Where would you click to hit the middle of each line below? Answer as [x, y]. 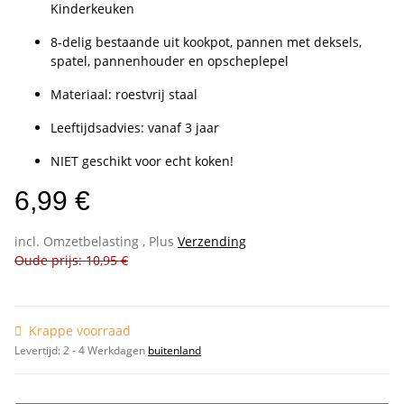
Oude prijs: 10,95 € [71, 261]
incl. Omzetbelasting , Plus [96, 242]
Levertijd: [39, 351]
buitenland [174, 351]
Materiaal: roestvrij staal [124, 95]
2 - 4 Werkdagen [106, 351]
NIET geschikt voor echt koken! [142, 161]
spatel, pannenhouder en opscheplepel [170, 61]
